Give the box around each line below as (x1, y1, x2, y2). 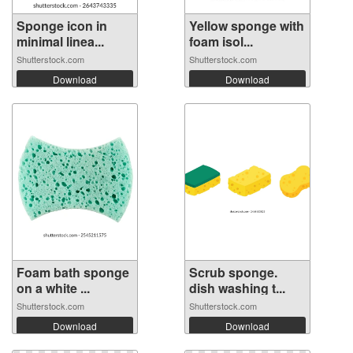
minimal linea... (17, 32, 104, 51)
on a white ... (17, 279, 90, 298)
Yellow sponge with (189, 17, 304, 35)
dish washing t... (189, 279, 285, 298)
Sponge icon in (17, 17, 107, 35)
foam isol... (189, 32, 253, 51)
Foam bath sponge (17, 263, 129, 282)
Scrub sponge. (189, 263, 277, 282)
